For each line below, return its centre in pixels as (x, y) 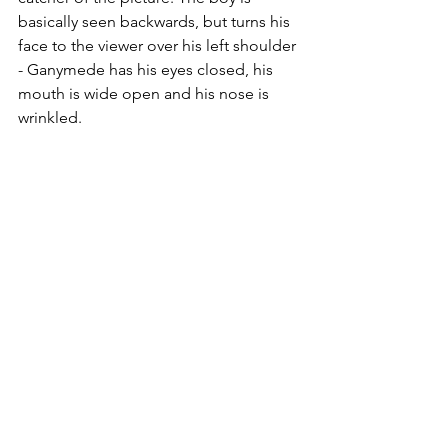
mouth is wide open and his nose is (145, 93)
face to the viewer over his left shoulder (159, 45)
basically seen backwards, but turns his (156, 21)
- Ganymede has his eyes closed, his (147, 69)
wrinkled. (50, 117)
